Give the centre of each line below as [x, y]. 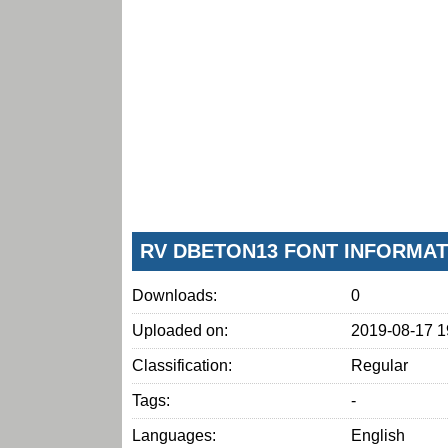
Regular [379, 365]
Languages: [174, 435]
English [378, 435]
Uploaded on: [180, 330]
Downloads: [174, 295]
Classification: [182, 365]
